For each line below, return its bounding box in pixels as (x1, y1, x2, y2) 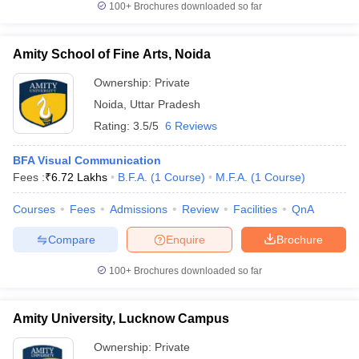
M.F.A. (216, 171, 248, 184)
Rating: (94, 119, 133, 132)
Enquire (166, 232, 205, 246)
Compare (47, 232, 95, 246)
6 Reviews (165, 119, 217, 132)
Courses (13, 203, 55, 216)
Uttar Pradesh (130, 98, 200, 111)
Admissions (110, 203, 167, 216)
